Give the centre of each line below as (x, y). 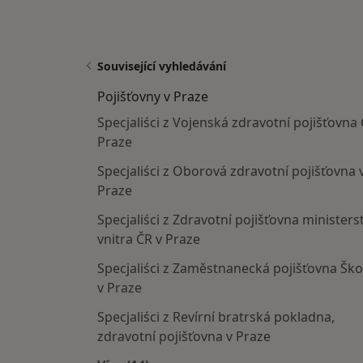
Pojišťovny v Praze (153, 96)
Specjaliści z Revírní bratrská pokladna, (216, 317)
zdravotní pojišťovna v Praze (184, 336)
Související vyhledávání (162, 66)
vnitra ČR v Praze (149, 239)
